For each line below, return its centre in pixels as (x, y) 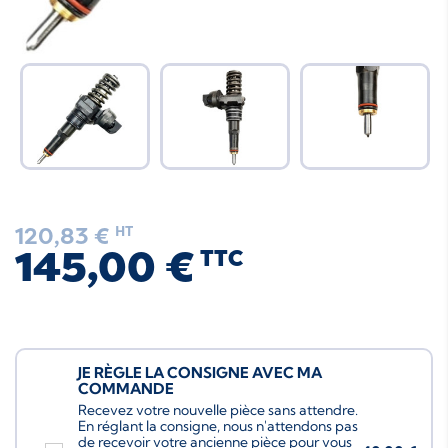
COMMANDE (126, 388)
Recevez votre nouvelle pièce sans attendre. (218, 409)
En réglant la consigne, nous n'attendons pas (218, 425)
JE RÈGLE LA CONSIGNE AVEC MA (200, 372)
